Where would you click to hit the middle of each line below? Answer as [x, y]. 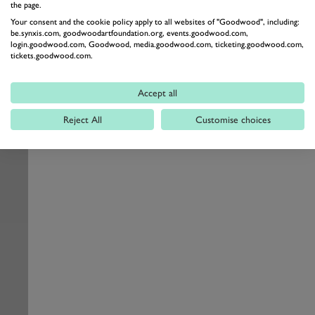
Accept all [157, 93]
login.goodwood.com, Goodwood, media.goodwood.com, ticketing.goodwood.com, [157, 44]
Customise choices [233, 120]
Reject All [82, 120]
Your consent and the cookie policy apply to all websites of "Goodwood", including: [155, 22]
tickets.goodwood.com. [52, 56]
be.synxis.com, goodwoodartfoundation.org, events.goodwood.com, [129, 33]
